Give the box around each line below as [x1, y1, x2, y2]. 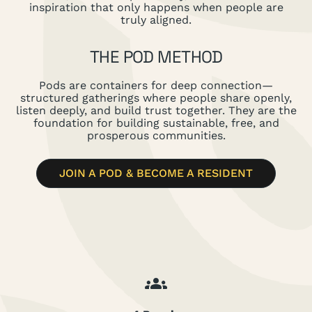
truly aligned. [120, 13, 192, 26]
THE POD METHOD [89, 45, 223, 68]
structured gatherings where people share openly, [20, 91, 292, 104]
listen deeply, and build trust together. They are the [15, 103, 297, 117]
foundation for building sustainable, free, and [33, 116, 279, 130]
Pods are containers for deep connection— [39, 78, 273, 92]
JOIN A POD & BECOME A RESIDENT [59, 166, 253, 180]
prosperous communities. [86, 128, 226, 142]
